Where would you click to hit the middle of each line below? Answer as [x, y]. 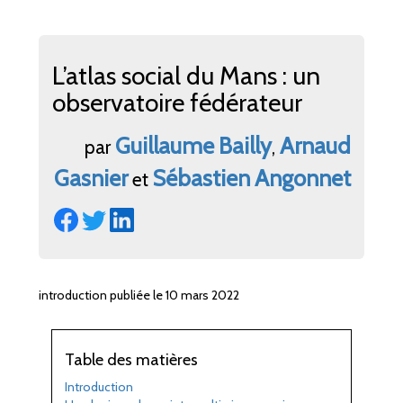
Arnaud [315, 145]
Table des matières [131, 359]
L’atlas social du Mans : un [186, 75]
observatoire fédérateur [177, 102]
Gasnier [91, 178]
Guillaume [165, 145]
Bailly [245, 145]
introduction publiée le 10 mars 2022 [139, 295]
